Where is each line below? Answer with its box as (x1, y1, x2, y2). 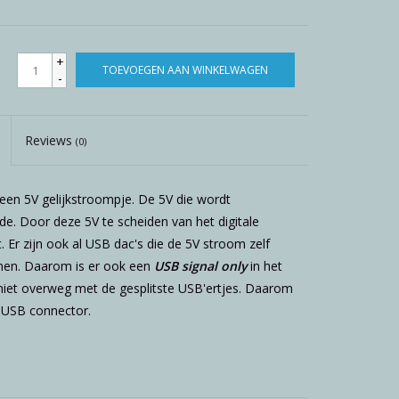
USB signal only (150, 257, 247, 274)
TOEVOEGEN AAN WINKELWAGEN (102, 62, 268, 77)
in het (246, 257, 282, 274)
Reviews (25, 132, 77, 149)
